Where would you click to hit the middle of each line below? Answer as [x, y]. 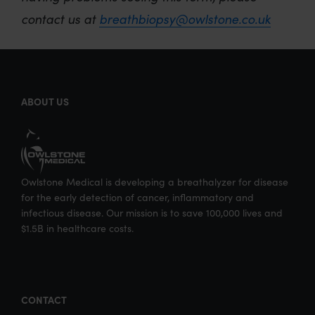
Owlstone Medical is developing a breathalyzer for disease [155, 182]
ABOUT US [45, 102]
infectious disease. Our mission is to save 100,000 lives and [152, 213]
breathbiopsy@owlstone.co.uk [185, 19]
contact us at [60, 19]
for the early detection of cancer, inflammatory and [137, 198]
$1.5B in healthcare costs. [77, 229]
